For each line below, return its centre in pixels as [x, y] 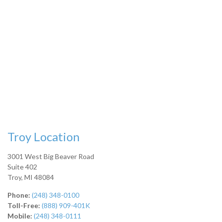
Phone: [19, 195]
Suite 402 [22, 167]
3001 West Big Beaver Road [51, 157]
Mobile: [20, 216]
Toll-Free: [24, 206]
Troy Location [44, 137]
